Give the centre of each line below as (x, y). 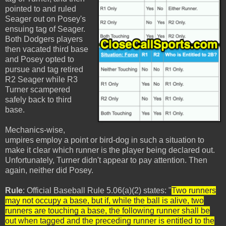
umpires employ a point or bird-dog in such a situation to (105, 140)
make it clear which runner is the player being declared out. (110, 150)
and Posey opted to (40, 59)
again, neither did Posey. (49, 170)
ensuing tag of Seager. (45, 29)
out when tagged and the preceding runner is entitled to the (110, 221)
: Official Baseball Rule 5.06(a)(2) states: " (97, 190)
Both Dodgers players (44, 39)
